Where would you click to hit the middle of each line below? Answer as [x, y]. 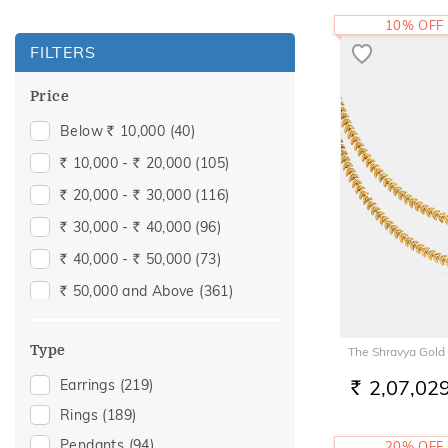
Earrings [90, 385]
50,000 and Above [134, 291]
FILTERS [63, 52]
